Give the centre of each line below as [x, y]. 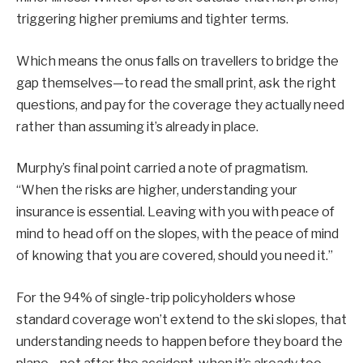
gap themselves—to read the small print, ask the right [176, 83]
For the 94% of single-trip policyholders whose [156, 297]
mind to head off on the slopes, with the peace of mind [177, 234]
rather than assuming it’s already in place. [137, 126]
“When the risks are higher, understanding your [157, 190]
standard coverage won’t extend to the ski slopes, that [181, 319]
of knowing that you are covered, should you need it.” [175, 256]
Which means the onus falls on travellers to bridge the [177, 61]
